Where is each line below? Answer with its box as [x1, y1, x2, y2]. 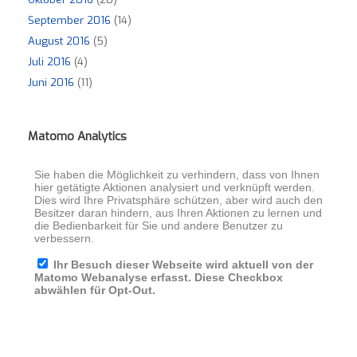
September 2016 [28, 14, 111, 28]
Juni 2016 [28, 76, 74, 90]
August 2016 [28, 34, 90, 49]
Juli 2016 [28, 55, 71, 69]
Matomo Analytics [28, 128, 127, 145]
